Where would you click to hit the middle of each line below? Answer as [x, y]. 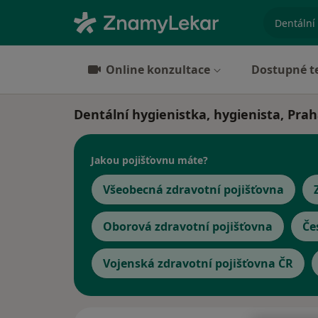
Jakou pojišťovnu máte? [149, 160]
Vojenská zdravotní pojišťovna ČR [198, 263]
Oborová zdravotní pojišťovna [188, 226]
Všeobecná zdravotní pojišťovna [193, 190]
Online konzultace [158, 70]
